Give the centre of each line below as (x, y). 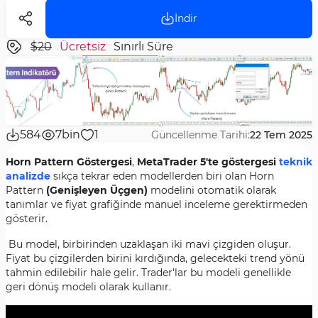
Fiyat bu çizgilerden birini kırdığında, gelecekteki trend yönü (155, 258)
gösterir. (27, 219)
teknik (296, 162)
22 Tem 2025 (281, 135)
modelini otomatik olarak (213, 190)
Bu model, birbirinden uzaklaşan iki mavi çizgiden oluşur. (148, 244)
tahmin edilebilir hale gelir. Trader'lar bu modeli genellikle (148, 273)
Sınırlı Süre (143, 46)
